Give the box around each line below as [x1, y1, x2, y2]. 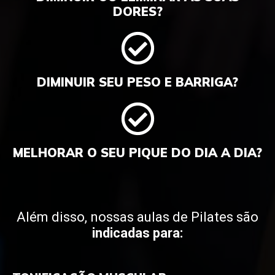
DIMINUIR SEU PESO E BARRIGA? [37, 74, 238, 90]
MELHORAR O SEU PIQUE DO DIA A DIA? [13, 144, 262, 160]
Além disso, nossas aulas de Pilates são [17, 209, 258, 225]
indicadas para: [92, 225, 183, 241]
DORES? [112, 3, 163, 19]
